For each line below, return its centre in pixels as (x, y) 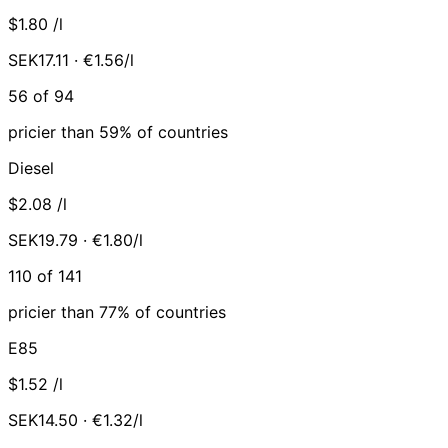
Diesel (31, 167)
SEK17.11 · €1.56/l (71, 59)
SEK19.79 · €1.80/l (75, 239)
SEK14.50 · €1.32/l (75, 419)
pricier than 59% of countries (118, 131)
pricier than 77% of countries (117, 311)
